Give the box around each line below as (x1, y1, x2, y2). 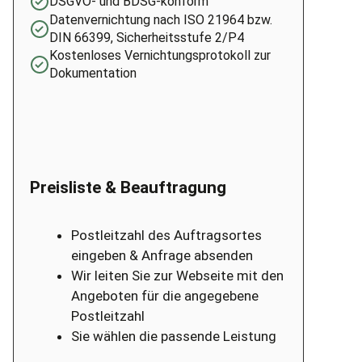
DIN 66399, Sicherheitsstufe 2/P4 (49, 30, 245, 46)
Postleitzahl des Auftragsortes (71, 227, 263, 244)
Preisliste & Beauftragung (30, 178, 227, 198)
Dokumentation (49, 65, 137, 82)
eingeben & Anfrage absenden (71, 247, 254, 264)
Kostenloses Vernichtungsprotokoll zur (49, 48, 271, 64)
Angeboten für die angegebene (71, 288, 259, 305)
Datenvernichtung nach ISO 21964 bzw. (49, 12, 273, 28)
